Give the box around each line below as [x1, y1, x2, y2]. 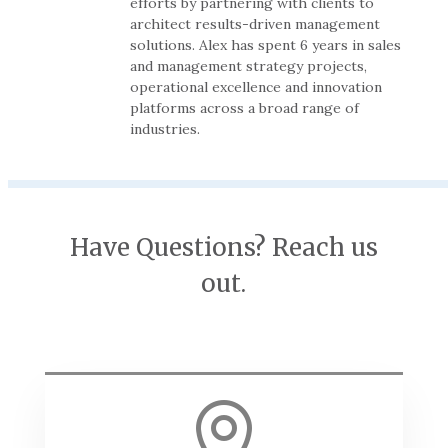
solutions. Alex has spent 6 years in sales [130, 35, 401, 54]
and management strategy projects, [130, 56, 367, 75]
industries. [130, 119, 200, 138]
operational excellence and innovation [130, 77, 382, 96]
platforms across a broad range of [130, 98, 359, 117]
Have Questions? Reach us [69, 231, 378, 263]
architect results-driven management [130, 14, 380, 33]
